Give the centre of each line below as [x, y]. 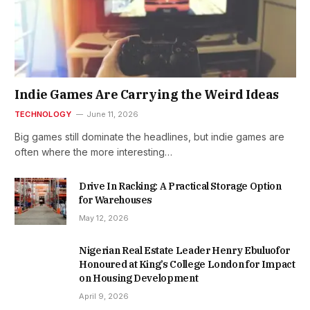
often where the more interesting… [93, 152]
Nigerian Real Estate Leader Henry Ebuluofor [184, 251]
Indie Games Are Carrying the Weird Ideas [147, 95]
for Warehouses [116, 200]
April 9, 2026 [104, 297]
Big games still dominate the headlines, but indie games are [149, 137]
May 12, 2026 [104, 218]
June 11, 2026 [113, 115]
